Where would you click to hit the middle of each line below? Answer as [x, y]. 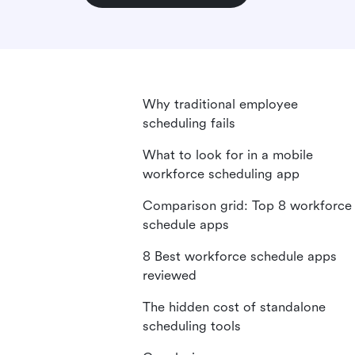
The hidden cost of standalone [234, 307]
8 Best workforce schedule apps [240, 256]
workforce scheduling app [221, 174]
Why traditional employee [220, 104]
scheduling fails [189, 123]
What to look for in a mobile [228, 155]
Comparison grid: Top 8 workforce [247, 206]
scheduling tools [192, 326]
